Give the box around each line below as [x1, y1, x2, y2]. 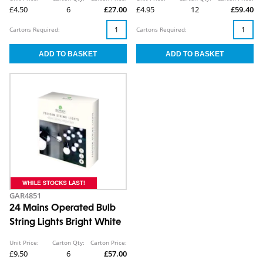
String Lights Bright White [9, 218, 121, 227]
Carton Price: [90, 238, 127, 247]
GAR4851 [9, 190, 41, 201]
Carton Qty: [52, 238, 85, 247]
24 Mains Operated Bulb [9, 204, 116, 213]
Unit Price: [9, 238, 39, 247]
